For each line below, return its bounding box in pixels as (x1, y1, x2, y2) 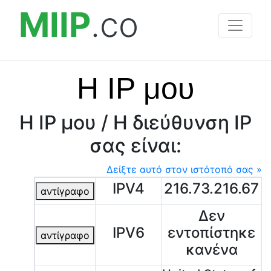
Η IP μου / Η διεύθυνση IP (19, 111, 252, 134)
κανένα (185, 241, 238, 258)
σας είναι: (90, 134, 181, 157)
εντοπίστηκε (168, 224, 255, 241)
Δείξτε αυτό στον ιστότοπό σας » (106, 163, 262, 175)
